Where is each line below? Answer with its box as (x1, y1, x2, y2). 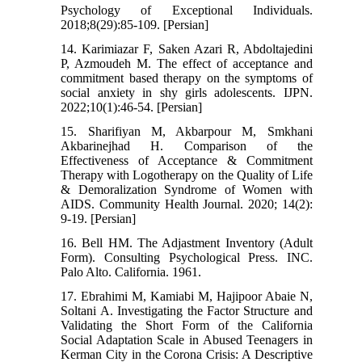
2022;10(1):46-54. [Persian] (61, 100, 203, 115)
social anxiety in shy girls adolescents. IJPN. (61, 86, 313, 100)
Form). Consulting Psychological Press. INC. (61, 250, 313, 265)
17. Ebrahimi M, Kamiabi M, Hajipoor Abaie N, (61, 289, 313, 304)
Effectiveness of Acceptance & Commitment (61, 154, 313, 168)
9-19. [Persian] (61, 212, 137, 226)
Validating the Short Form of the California (61, 318, 313, 333)
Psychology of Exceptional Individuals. (61, 3, 313, 18)
